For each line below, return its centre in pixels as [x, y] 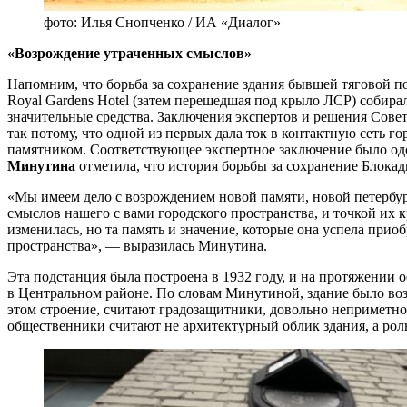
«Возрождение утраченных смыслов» [129, 53]
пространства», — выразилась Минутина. [137, 245]
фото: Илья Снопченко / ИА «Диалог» [162, 22]
